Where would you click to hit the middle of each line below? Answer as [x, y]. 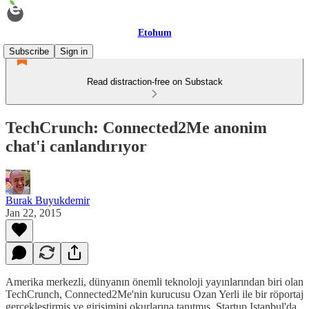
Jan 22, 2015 [33, 212]
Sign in [74, 51]
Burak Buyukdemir [48, 200]
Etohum [154, 33]
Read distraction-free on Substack [154, 82]
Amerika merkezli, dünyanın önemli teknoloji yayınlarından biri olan [154, 281]
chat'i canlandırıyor [76, 146]
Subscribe [29, 51]
